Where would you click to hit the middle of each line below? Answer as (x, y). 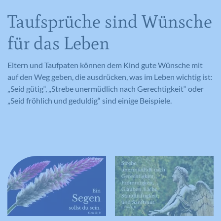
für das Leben (58, 43)
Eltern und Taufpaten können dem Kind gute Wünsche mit (105, 65)
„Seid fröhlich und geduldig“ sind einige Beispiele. (90, 100)
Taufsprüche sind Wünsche (110, 21)
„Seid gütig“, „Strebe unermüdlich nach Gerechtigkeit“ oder (106, 88)
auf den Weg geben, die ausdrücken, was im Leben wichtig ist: (110, 76)
